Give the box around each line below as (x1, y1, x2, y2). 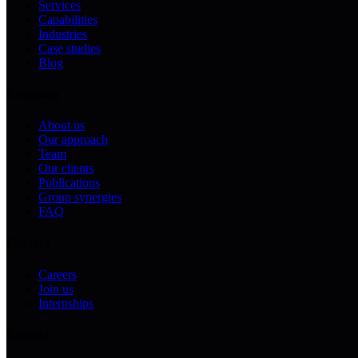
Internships (38, 296, 93, 310)
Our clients (38, 161, 93, 176)
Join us (38, 281, 74, 296)
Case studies (38, 41, 101, 55)
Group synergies (38, 190, 121, 205)
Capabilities (38, 12, 97, 26)
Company (6, 86, 60, 101)
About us (38, 118, 85, 133)
